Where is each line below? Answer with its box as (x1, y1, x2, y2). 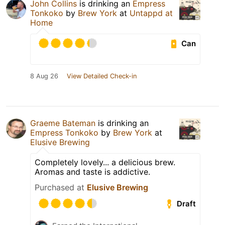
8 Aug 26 (30, 72, 58, 80)
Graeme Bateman (30, 118, 95, 128)
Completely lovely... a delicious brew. (35, 157, 175, 167)
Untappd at (130, 8, 173, 18)
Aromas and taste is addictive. (35, 166, 150, 177)
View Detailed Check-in (67, 72, 137, 80)
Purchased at (35, 182, 87, 192)
